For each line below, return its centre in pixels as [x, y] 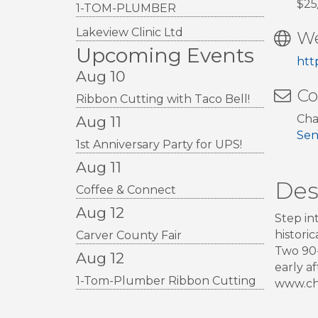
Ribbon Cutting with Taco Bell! [163, 99]
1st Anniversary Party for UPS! [159, 144]
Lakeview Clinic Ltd [130, 32]
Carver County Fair [129, 235]
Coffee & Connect [126, 190]
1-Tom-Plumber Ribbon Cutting [166, 280]
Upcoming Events [165, 55]
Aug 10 [101, 76]
